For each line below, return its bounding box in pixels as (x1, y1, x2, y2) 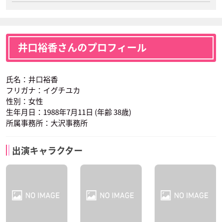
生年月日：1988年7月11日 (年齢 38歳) (6, 107, 131, 117)
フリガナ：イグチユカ (6, 85, 80, 96)
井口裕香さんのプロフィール (18, 43, 147, 53)
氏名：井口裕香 (6, 74, 58, 85)
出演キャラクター (12, 146, 83, 155)
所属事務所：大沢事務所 (6, 117, 88, 128)
